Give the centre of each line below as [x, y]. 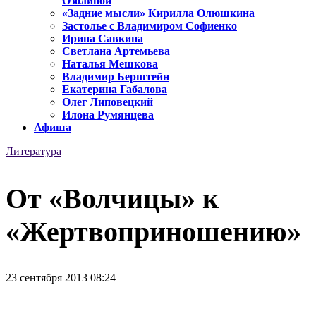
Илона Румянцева [108, 115]
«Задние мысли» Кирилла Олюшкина [158, 13]
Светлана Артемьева [116, 51]
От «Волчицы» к [112, 198]
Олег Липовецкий [108, 102]
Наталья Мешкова [110, 64]
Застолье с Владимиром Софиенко [150, 26]
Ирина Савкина [103, 39]
